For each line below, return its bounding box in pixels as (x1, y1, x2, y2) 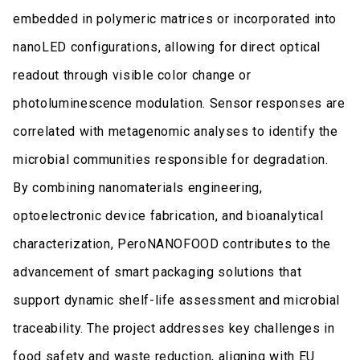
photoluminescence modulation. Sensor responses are (13, 95, 346, 111)
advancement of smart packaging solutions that (13, 264, 302, 280)
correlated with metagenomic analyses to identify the (13, 123, 338, 139)
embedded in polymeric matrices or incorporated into (13, 10, 337, 27)
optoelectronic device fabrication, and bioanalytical (13, 207, 324, 223)
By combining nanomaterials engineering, (13, 179, 263, 195)
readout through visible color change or (13, 67, 252, 83)
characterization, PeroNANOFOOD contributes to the (13, 235, 331, 252)
